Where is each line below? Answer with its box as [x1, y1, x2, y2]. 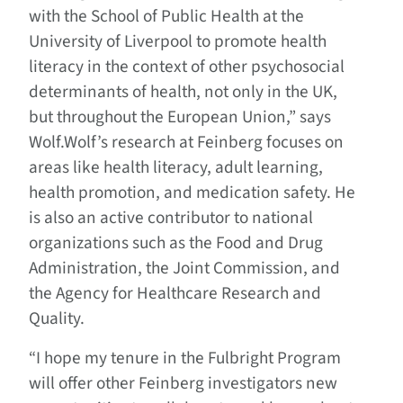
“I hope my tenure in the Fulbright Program [29, 345, 341, 372]
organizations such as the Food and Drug [29, 230, 323, 256]
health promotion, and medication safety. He [29, 180, 355, 206]
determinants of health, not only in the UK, [29, 79, 337, 105]
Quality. [29, 306, 85, 332]
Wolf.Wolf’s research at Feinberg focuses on [29, 130, 344, 156]
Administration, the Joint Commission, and [29, 255, 340, 282]
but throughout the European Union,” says [29, 104, 331, 130]
